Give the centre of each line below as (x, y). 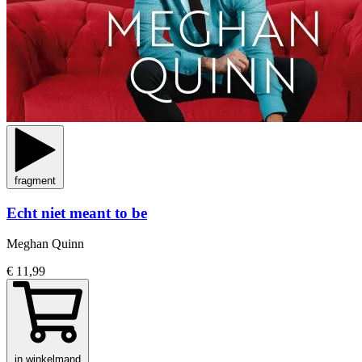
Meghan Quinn (45, 244)
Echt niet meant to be (77, 213)
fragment (35, 181)
